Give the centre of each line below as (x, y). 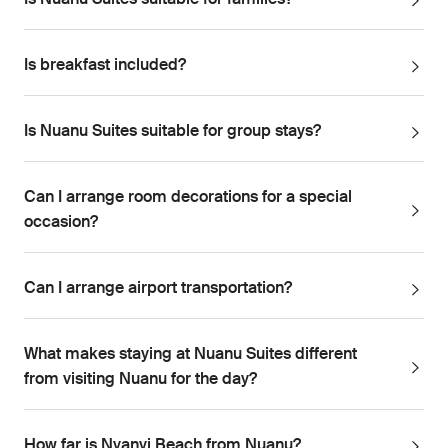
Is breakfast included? (105, 66)
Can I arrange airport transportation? (158, 289)
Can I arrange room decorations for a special (188, 198)
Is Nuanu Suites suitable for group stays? (172, 132)
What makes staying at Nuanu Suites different (190, 355)
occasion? (61, 223)
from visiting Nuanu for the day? (140, 380)
